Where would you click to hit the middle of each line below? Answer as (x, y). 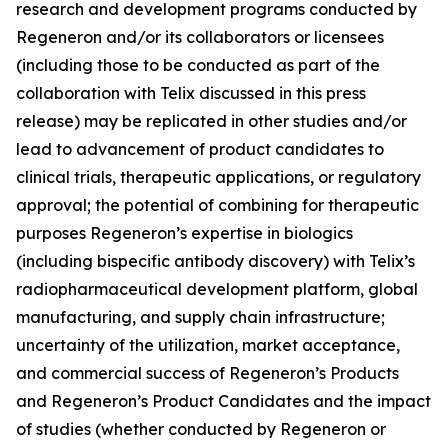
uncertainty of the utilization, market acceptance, (208, 345)
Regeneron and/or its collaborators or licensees (200, 37)
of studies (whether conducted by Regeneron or (201, 429)
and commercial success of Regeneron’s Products (207, 373)
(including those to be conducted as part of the (198, 65)
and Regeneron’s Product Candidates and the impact (223, 401)
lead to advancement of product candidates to (200, 149)
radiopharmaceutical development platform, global (217, 289)
